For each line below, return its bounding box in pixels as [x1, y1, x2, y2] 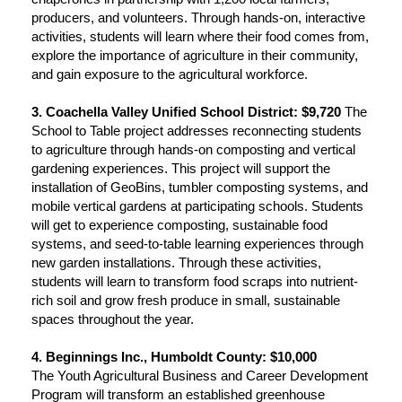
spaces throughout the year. [31, 310, 194, 327]
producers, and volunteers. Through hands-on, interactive [31, 9, 365, 25]
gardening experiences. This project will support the [31, 160, 330, 176]
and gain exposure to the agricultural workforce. [31, 66, 308, 82]
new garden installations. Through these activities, [31, 254, 321, 270]
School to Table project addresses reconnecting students [31, 122, 362, 138]
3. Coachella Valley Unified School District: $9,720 [31, 103, 345, 119]
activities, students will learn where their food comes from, [31, 28, 369, 44]
